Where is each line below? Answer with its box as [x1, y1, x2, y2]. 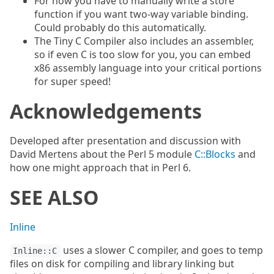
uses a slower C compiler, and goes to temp [60, 243, 263, 257]
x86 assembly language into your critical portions [34, 61, 262, 75]
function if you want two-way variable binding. [34, 7, 248, 21]
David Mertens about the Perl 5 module [10, 147, 194, 161]
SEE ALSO [10, 184, 98, 210]
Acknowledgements [10, 98, 202, 124]
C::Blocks [194, 147, 235, 161]
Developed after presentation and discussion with [10, 134, 241, 147]
